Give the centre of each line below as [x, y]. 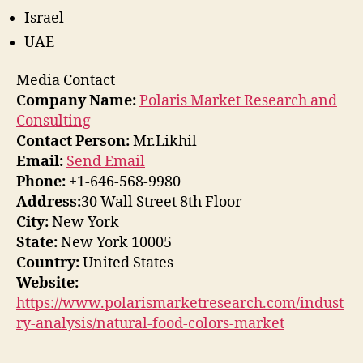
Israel [44, 18]
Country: [48, 263]
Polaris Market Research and [238, 101]
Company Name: [76, 101]
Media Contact [66, 81]
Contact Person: [73, 142]
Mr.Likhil [163, 142]
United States [126, 263]
